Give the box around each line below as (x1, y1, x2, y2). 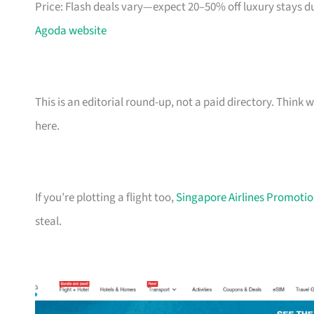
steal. (35, 213, 62, 231)
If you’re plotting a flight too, (35, 189, 176, 207)
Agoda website (35, 22, 107, 40)
